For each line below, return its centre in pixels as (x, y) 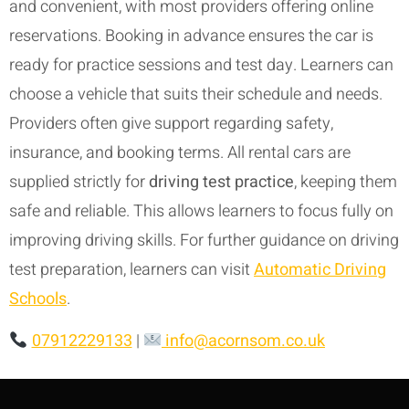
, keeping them (346, 182)
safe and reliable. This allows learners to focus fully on (201, 211)
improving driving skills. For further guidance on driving (204, 240)
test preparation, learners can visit (131, 269)
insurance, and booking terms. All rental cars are (180, 152)
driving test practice (221, 182)
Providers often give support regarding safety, (171, 123)
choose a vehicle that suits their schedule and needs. (196, 94)
